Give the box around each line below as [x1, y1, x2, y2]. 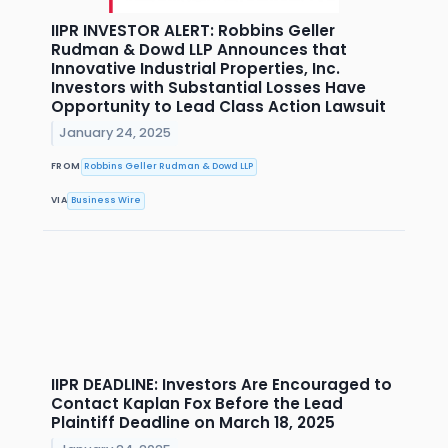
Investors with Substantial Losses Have [51, 76, 366, 98]
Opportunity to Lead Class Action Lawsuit [51, 95, 386, 117]
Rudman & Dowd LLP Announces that [51, 38, 347, 60]
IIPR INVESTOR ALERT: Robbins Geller [51, 19, 335, 41]
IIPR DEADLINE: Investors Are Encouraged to [51, 373, 392, 395]
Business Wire [71, 194, 142, 207]
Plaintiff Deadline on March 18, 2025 [51, 411, 335, 433]
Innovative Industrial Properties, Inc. [51, 57, 340, 79]
